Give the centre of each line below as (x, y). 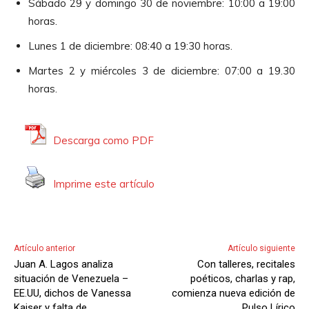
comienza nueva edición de (233, 293)
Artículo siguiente (261, 248)
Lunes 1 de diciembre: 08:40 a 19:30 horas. (130, 46)
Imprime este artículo (104, 184)
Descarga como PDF (103, 141)
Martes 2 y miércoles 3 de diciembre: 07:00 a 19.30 (162, 70)
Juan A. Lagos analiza (63, 264)
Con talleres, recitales (246, 264)
